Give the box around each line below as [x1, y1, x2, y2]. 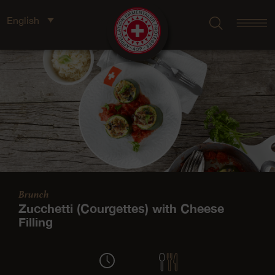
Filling [18, 214, 53, 229]
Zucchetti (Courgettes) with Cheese [18, 201, 224, 215]
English [7, 14, 39, 26]
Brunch [18, 187, 49, 201]
